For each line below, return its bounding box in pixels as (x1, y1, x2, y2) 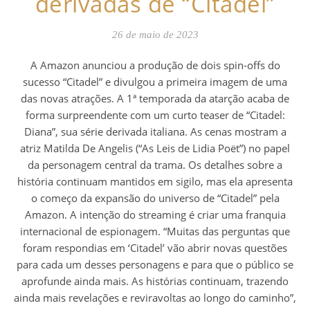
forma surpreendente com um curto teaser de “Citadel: (25, 107, 285, 122)
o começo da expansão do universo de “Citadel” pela (30, 190, 280, 205)
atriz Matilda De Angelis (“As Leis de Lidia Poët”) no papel (20, 140, 290, 155)
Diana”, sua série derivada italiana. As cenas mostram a (24, 124, 286, 138)
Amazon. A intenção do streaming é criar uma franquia (24, 207, 286, 221)
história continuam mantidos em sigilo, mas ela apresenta (17, 174, 293, 188)
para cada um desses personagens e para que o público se (17, 257, 293, 271)
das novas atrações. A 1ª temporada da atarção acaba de (21, 91, 289, 105)
